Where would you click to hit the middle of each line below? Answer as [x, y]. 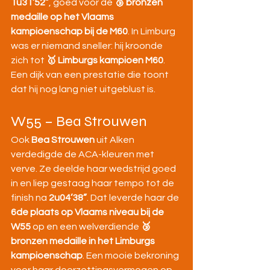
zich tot [29, 61]
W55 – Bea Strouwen [79, 122]
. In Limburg [152, 32]
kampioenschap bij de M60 [69, 32]
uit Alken [115, 140]
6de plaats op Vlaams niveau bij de [88, 212]
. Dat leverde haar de [134, 198]
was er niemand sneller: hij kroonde [88, 46]
